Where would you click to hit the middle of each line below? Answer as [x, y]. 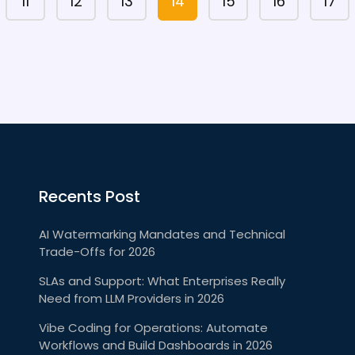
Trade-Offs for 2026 [97, 251]
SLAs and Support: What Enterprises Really [162, 281]
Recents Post [90, 196]
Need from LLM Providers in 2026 [132, 298]
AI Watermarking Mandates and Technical [162, 234]
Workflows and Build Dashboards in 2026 [156, 345]
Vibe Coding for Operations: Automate [153, 327]
